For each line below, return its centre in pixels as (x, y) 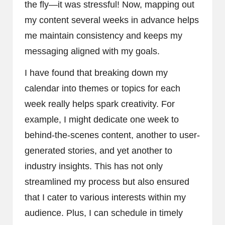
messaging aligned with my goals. (92, 51)
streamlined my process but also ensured (107, 182)
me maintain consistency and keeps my (103, 36)
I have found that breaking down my (96, 73)
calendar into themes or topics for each (102, 89)
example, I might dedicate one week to (102, 120)
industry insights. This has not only (94, 166)
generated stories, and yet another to (98, 151)
